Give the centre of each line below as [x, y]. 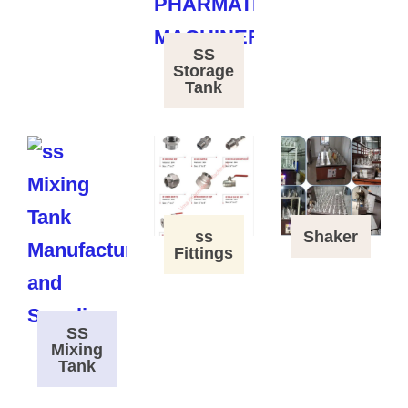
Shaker [331, 236]
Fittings [204, 253]
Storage [204, 71]
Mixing [77, 350]
